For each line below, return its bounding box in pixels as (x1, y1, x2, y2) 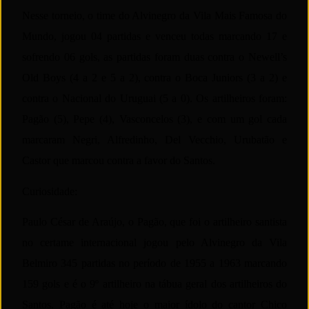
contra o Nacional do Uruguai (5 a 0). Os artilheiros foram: (22, 92, 287, 105)
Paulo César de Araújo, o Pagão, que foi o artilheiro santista (22, 216, 287, 228)
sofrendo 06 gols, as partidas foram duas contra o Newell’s (22, 51, 287, 63)
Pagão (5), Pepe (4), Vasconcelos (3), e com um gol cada (22, 113, 287, 126)
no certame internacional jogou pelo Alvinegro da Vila (22, 237, 287, 249)
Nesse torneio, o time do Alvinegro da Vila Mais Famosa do (22, 10, 287, 22)
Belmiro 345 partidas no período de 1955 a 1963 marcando (22, 257, 287, 270)
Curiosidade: (22, 185, 77, 197)
